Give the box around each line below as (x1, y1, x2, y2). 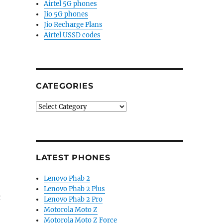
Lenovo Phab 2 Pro (44, 195, 103, 204)
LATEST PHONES (35, 153, 111, 162)
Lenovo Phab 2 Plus (44, 185, 106, 193)
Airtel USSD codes (44, 31, 101, 39)
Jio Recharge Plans (44, 20, 103, 29)
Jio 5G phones (44, 10, 89, 18)
